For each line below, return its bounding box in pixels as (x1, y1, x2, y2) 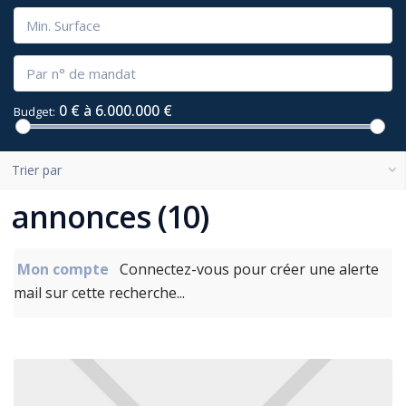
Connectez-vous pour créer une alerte (112, 259, 379, 279)
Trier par (12, 161, 62, 179)
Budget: (14, 103, 55, 120)
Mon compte (17, 259, 112, 279)
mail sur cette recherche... (14, 283, 185, 303)
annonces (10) (12, 196, 208, 237)
